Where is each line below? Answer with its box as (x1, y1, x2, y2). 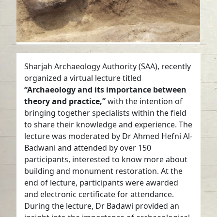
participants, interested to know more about (24, 154, 188, 165)
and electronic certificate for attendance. (24, 188, 174, 200)
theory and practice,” (24, 95, 106, 107)
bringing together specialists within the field (24, 107, 187, 118)
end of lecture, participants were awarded (24, 177, 179, 188)
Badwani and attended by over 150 (24, 142, 152, 153)
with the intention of (106, 95, 183, 107)
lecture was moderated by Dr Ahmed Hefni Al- (24, 130, 193, 141)
